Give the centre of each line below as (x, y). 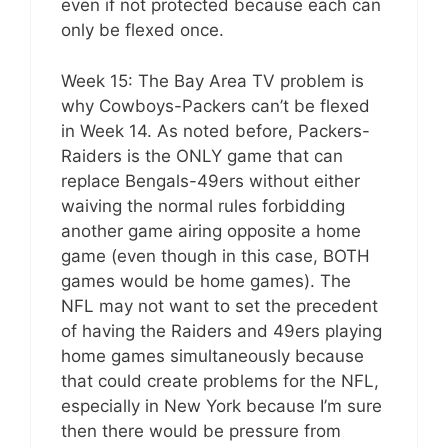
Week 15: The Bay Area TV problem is (212, 80)
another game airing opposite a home (211, 230)
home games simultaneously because (212, 355)
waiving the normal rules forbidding (203, 205)
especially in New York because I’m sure (221, 405)
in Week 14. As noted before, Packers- (215, 130)
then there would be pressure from (201, 430)
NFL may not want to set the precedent (219, 305)
